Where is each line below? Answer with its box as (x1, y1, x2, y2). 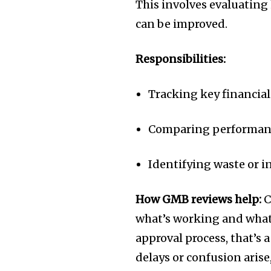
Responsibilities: (135, 52, 226, 67)
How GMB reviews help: (135, 192, 262, 207)
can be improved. (135, 17, 228, 31)
